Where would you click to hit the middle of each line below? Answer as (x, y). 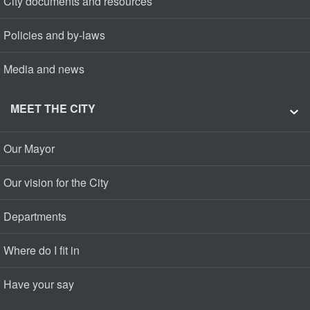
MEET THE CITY (53, 108)
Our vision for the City (56, 182)
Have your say (39, 284)
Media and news (44, 69)
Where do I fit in (42, 250)
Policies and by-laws (54, 35)
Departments (35, 216)
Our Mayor (29, 148)
